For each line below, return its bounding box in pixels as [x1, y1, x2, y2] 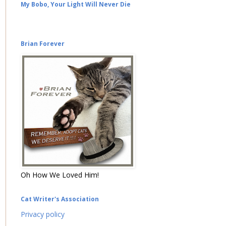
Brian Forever [21, 39, 65, 48]
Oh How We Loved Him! [21, 170, 99, 180]
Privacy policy [21, 209, 65, 219]
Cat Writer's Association [21, 195, 99, 204]
